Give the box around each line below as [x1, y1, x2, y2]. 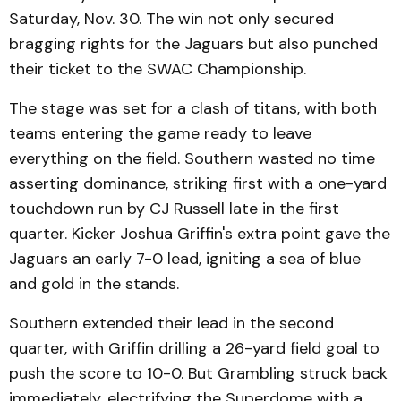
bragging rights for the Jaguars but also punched [9, 33, 378, 55]
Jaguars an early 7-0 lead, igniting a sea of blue [9, 248, 361, 269]
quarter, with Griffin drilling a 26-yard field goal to [9, 337, 380, 359]
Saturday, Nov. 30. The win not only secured [9, 8, 334, 30]
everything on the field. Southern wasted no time [9, 148, 375, 169]
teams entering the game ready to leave [9, 123, 311, 144]
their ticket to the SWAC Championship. [9, 58, 306, 80]
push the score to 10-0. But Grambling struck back [9, 363, 388, 384]
